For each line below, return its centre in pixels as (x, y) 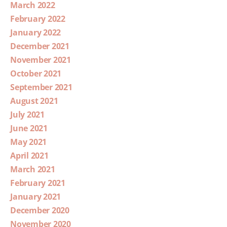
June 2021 (29, 128)
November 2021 (41, 60)
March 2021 (33, 169)
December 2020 (40, 211)
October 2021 (36, 74)
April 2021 (29, 156)
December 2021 (40, 46)
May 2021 (29, 142)
